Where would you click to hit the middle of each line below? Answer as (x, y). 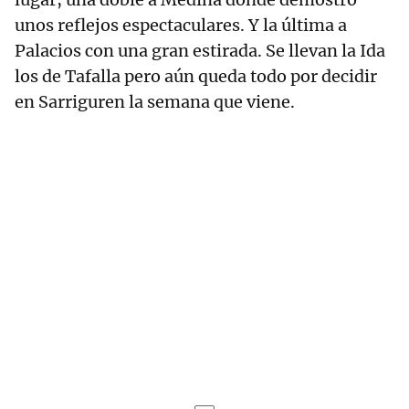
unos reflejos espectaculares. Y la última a (181, 26)
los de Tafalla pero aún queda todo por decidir (196, 77)
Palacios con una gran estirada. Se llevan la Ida (200, 51)
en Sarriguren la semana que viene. (155, 102)
